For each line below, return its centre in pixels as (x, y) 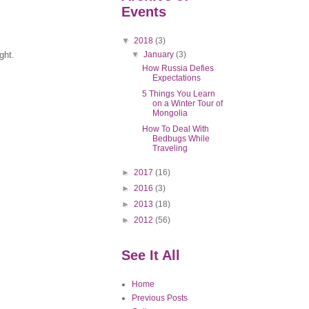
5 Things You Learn (178, 93)
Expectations (176, 78)
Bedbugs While (181, 138)
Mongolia (170, 113)
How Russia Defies (178, 68)
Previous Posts (160, 298)
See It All (151, 255)
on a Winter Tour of (187, 103)
